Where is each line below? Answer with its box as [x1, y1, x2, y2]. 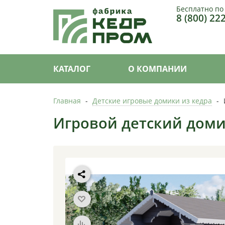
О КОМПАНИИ [128, 63, 187, 74]
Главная [53, 95, 81, 105]
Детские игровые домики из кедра [92, 95, 212, 105]
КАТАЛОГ [53, 63, 90, 74]
